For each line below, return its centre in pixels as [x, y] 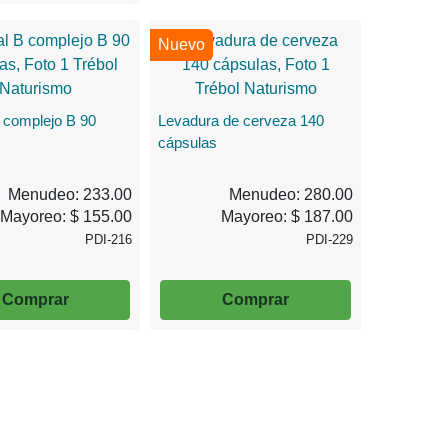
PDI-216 [109, 239]
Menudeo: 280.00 [291, 194]
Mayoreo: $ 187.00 [287, 216]
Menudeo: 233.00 [70, 194]
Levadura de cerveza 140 [241, 120]
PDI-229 [329, 239]
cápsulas [188, 142]
